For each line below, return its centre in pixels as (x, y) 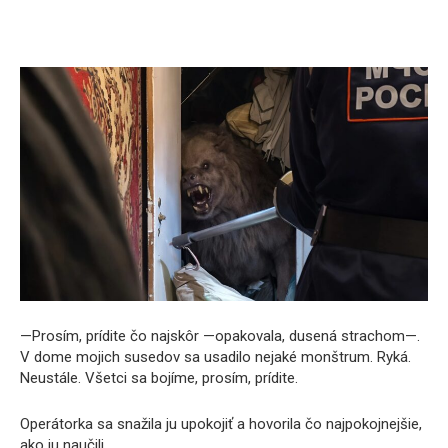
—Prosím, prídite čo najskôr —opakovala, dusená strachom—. (220, 335)
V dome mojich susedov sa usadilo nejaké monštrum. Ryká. (215, 356)
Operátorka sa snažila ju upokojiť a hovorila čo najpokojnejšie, (221, 423)
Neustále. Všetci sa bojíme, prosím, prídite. (159, 377)
